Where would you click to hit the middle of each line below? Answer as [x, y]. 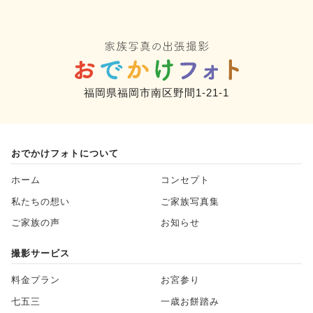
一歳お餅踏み [190, 301]
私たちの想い [41, 202]
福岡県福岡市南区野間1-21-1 [156, 93]
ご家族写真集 [190, 202]
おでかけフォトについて [65, 154]
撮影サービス [41, 254]
